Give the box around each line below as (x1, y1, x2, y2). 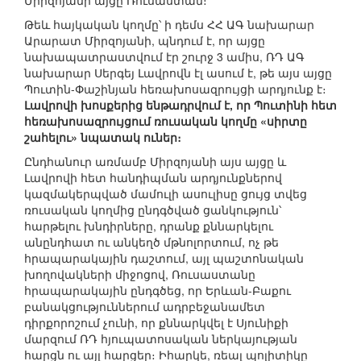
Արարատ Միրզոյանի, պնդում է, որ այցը (24, 32, 265, 49)
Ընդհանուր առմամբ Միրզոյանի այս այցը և (24, 153, 286, 170)
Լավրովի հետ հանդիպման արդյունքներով (24, 169, 282, 186)
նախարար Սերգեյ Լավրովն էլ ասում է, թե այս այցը (24, 64, 332, 81)
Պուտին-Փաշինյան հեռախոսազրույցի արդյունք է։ (24, 81, 326, 98)
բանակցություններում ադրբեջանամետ (24, 298, 265, 315)
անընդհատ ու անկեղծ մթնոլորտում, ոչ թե (24, 234, 279, 251)
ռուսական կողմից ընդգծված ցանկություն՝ (24, 201, 281, 218)
